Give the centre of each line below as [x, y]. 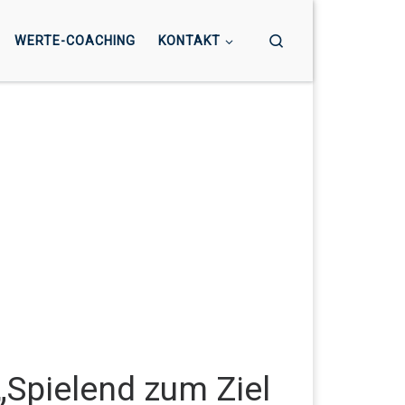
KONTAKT [189, 41]
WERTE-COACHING [75, 41]
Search [306, 39]
